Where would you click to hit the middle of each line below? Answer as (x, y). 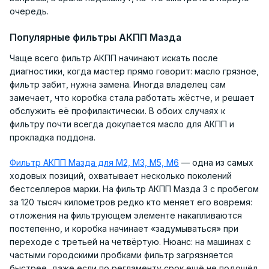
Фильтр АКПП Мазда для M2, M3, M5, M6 (94, 163)
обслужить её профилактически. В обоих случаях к (117, 111)
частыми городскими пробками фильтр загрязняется (121, 255)
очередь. (29, 11)
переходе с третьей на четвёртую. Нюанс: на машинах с (130, 242)
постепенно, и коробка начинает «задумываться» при (124, 229)
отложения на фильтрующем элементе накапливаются (126, 216)
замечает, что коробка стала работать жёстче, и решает (132, 98)
